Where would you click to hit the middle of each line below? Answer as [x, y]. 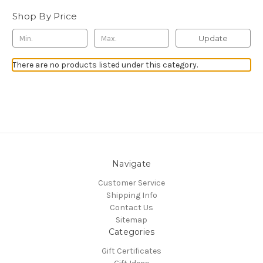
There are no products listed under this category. [105, 65]
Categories [131, 232]
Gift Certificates [131, 251]
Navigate [131, 164]
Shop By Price [45, 16]
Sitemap [131, 220]
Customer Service [131, 183]
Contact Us [131, 208]
